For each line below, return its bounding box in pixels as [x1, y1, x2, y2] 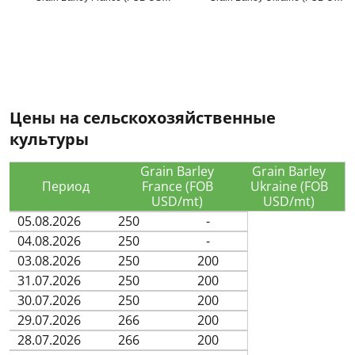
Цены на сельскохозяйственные [10, 107, 276, 129]
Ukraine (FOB [250, 177, 328, 196]
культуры [10, 128, 89, 151]
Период [41, 177, 90, 196]
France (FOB [141, 177, 213, 196]
